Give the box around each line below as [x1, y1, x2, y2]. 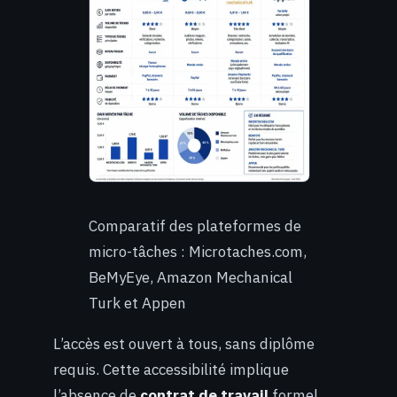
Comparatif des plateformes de [89, 215, 301, 236]
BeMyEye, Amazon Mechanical [89, 267, 292, 287]
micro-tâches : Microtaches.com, [89, 241, 307, 261]
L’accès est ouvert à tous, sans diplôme [53, 333, 315, 354]
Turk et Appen [89, 292, 186, 313]
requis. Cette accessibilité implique [53, 359, 289, 379]
